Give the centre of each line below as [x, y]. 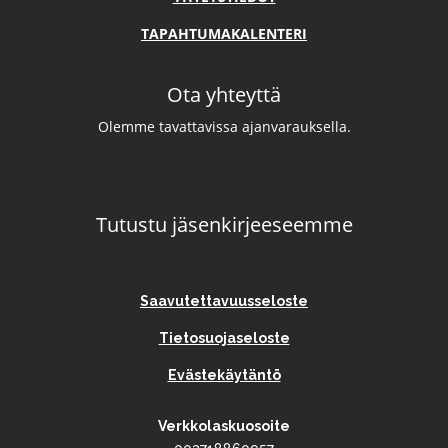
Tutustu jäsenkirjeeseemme [224, 225]
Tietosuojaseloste [224, 338]
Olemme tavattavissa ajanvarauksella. [224, 127]
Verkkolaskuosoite [224, 426]
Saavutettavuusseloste [224, 301]
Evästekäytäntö [224, 375]
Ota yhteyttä [224, 95]
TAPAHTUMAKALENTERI [224, 34]
